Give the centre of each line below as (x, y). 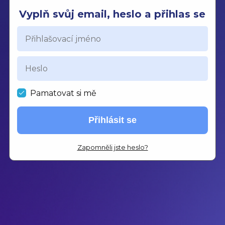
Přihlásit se (113, 120)
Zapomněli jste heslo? (113, 147)
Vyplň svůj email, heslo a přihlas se (112, 14)
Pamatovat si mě (63, 93)
